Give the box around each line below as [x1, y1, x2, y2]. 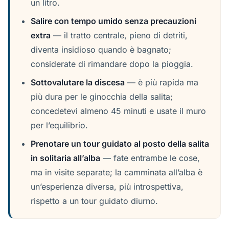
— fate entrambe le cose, [100, 153, 200, 163]
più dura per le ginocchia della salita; [31, 91, 173, 102]
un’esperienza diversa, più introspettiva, [31, 181, 184, 192]
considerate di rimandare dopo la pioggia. [31, 59, 193, 69]
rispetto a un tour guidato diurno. [31, 196, 158, 206]
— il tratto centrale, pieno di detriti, [51, 30, 188, 40]
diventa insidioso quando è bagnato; [31, 44, 171, 55]
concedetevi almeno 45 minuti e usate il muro [31, 106, 206, 116]
